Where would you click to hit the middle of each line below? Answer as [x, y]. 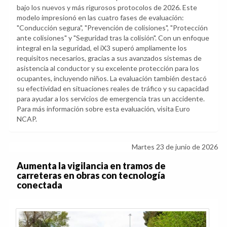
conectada [40, 185]
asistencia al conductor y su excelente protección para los [108, 68]
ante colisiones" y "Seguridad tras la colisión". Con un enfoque [113, 38]
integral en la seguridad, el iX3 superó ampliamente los [102, 48]
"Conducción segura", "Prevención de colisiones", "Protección [112, 28]
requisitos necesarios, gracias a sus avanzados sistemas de [109, 58]
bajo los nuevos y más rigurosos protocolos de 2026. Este [107, 8]
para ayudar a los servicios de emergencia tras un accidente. [111, 99]
